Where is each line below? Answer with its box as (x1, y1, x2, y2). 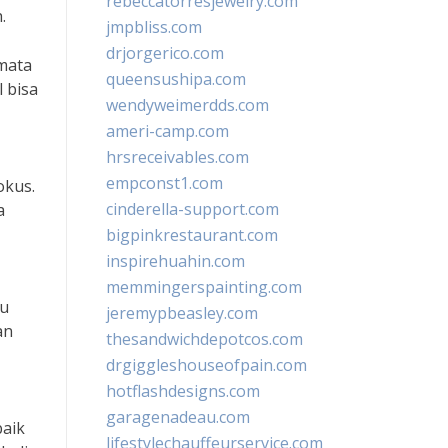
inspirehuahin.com (106, 250, 245, 272)
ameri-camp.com (106, 120, 229, 142)
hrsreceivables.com (106, 146, 249, 168)
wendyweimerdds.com (106, 94, 269, 116)
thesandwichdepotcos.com (106, 328, 303, 350)
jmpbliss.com (106, 16, 202, 38)
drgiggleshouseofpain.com (106, 354, 307, 376)
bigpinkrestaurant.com (106, 224, 278, 246)
